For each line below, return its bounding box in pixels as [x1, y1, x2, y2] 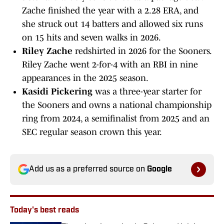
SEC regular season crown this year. [22, 127, 162, 137]
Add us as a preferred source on [29, 165, 147, 174]
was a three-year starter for [95, 86, 201, 97]
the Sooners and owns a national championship [22, 100, 211, 110]
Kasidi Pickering [22, 86, 95, 97]
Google [147, 165, 172, 174]
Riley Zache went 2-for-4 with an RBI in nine [22, 59, 198, 70]
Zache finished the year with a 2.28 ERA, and [22, 5, 198, 16]
